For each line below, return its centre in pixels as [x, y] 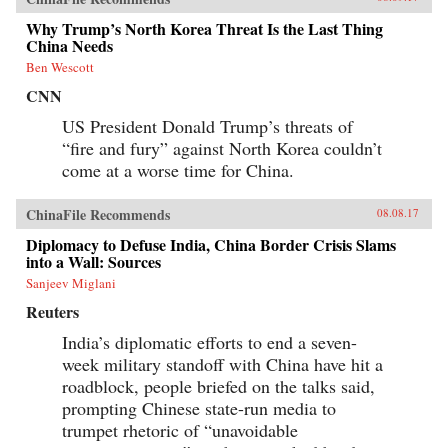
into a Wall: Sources [93, 261]
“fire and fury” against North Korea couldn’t [222, 147]
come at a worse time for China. [178, 169]
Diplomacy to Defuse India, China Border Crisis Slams [211, 244]
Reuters [52, 311]
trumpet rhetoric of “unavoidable [180, 429]
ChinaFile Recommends [98, 214]
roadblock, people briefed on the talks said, [218, 385]
